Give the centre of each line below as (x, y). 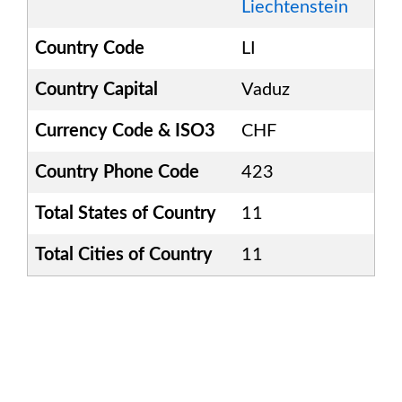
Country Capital (96, 90)
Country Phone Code (117, 172)
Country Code (90, 48)
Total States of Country (126, 214)
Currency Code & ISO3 (125, 131)
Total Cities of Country (124, 255)
